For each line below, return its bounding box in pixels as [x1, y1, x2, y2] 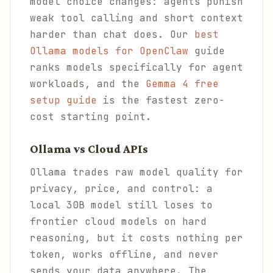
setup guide [30, 94, 97, 107]
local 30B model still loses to [30, 199, 213, 211]
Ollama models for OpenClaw [30, 44, 188, 57]
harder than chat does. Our [30, 28, 194, 41]
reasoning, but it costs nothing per [30, 232, 243, 244]
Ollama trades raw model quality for [30, 166, 243, 179]
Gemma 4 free [146, 77, 219, 90]
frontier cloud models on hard [30, 215, 207, 228]
